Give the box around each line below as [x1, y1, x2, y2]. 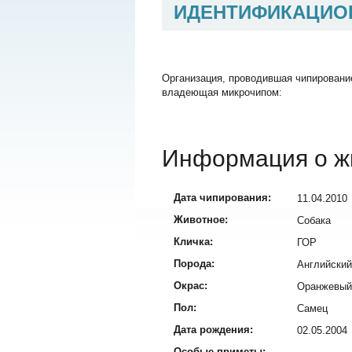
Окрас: [174, 280, 207, 292]
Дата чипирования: [174, 192, 271, 204]
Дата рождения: [174, 324, 253, 336]
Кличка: [174, 236, 213, 248]
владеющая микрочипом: [162, 86, 282, 99]
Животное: [174, 214, 228, 226]
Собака [297, 214, 331, 227]
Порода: [174, 258, 214, 270]
